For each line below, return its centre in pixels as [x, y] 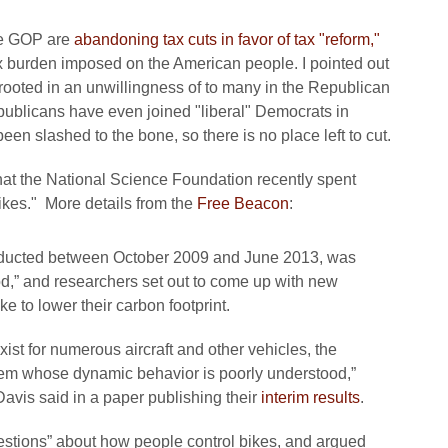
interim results [310, 397]
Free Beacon [243, 203]
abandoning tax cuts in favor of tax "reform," [227, 39]
